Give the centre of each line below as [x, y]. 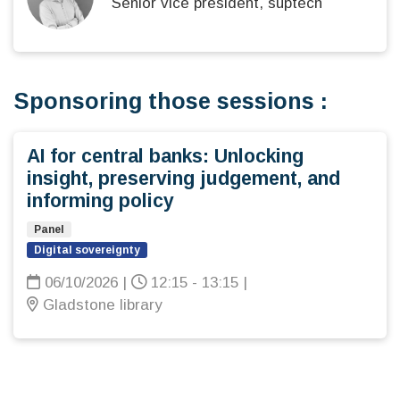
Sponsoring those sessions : [171, 100]
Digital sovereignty [87, 250]
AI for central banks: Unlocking [165, 156]
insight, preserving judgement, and [183, 178]
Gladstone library [100, 304]
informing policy [100, 200]
